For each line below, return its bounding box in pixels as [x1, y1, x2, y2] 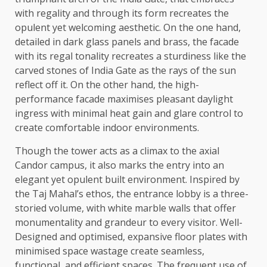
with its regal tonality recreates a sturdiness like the [15, 49, 246, 63]
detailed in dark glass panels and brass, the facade [15, 35, 239, 49]
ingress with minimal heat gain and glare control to [15, 107, 243, 120]
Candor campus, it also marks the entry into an [15, 159, 224, 172]
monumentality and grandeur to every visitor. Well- [15, 216, 243, 229]
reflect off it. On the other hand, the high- [15, 78, 199, 92]
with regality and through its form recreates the [15, 7, 229, 20]
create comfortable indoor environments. [15, 121, 199, 135]
